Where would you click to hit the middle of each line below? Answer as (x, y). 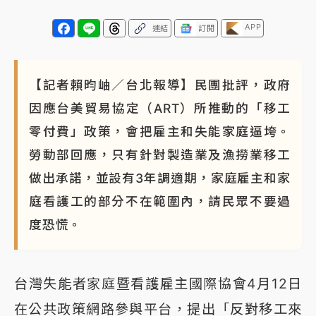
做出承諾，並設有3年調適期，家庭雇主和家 (160, 178)
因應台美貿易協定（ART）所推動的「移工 (160, 109)
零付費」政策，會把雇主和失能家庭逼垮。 (160, 132)
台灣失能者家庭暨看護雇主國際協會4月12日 (158, 284)
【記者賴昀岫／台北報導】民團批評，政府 (160, 85)
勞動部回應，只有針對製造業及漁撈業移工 (160, 155)
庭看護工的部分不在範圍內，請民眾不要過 (160, 202)
